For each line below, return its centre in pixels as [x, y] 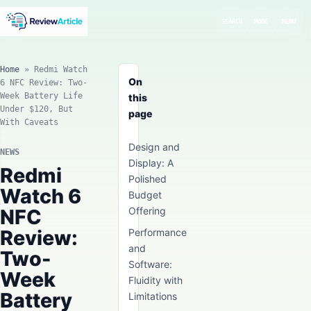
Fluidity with [155, 280]
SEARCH [232, 22]
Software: [150, 264]
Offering [147, 211]
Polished [148, 179]
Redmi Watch [61, 69]
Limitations [153, 296]
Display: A [151, 163]
